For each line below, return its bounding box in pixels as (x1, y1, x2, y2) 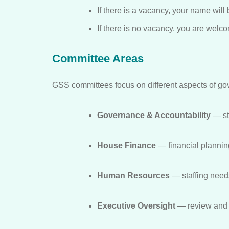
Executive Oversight (97, 201, 175, 210)
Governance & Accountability (97, 110, 211, 120)
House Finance (97, 141, 156, 150)
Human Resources (97, 171, 170, 180)
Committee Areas (52, 52, 144, 65)
